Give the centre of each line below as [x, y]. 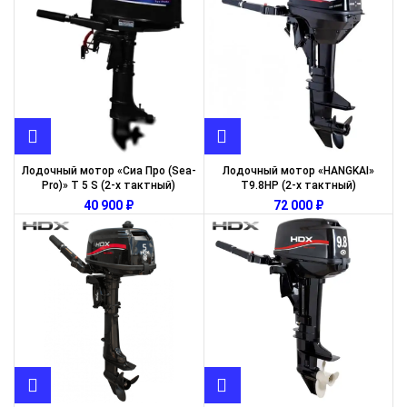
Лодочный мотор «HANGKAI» [298, 171]
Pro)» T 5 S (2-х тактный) [109, 185]
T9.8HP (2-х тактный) [298, 185]
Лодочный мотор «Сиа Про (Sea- [109, 171]
